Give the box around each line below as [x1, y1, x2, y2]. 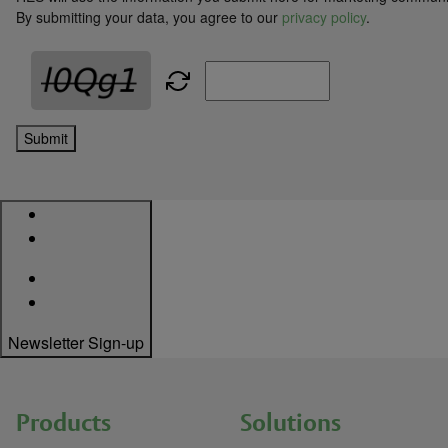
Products [16, 406, 111, 437]
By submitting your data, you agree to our [16, 7, 282, 28]
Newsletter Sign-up [8, 330, 144, 354]
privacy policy [282, 7, 366, 28]
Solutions [239, 406, 341, 437]
